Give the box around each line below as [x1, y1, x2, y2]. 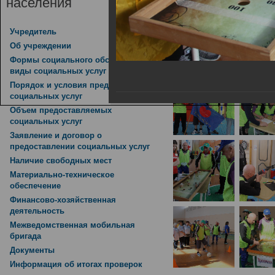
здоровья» [172, 39, 219, 50]
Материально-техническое [10, 170, 114, 180]
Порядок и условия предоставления [10, 80, 155, 90]
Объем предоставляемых [10, 106, 112, 115]
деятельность [10, 206, 64, 217]
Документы [10, 246, 55, 255]
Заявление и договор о [10, 131, 102, 141]
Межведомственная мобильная [10, 220, 135, 230]
